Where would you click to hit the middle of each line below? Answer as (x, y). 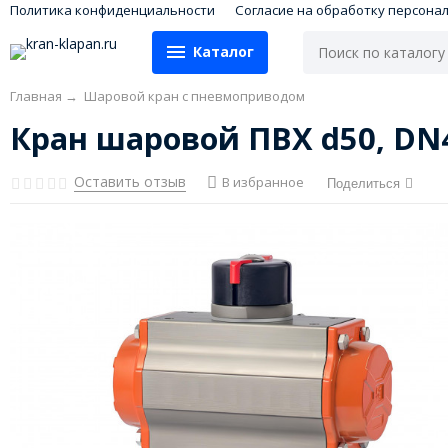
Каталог (223, 52)
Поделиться (364, 183)
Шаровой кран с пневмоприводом (194, 95)
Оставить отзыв (129, 182)
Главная (35, 95)
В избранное (263, 182)
